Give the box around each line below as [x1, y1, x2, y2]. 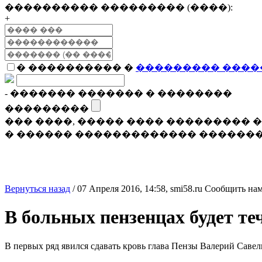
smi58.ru [170, 184, 202, 194]
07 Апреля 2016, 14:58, [77, 184, 170, 194]
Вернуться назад [5, 184, 70, 194]
